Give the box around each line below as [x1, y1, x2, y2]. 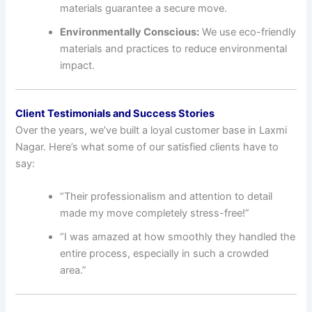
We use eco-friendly [199, 25, 297, 38]
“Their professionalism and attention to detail [60, 190, 273, 203]
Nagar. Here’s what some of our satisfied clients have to [15, 140, 279, 153]
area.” [60, 264, 87, 277]
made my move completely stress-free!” [60, 207, 250, 220]
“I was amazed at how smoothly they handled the [60, 231, 296, 244]
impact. [60, 58, 95, 72]
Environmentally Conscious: [60, 25, 200, 38]
